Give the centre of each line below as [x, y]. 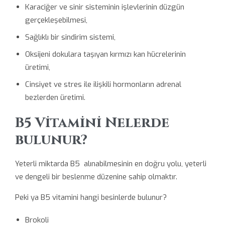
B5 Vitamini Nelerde [92, 123]
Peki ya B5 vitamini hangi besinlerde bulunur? [91, 197]
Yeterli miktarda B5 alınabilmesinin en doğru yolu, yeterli [111, 163]
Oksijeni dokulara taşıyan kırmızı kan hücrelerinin [105, 54]
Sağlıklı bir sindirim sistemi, [70, 37]
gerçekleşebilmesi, [56, 20]
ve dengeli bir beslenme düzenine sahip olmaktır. [96, 177]
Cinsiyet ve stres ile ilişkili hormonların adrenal [103, 85]
